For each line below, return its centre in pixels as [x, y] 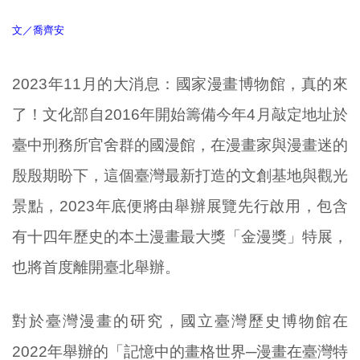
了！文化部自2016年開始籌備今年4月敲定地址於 [180, 114]
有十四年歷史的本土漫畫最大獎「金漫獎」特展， [180, 236]
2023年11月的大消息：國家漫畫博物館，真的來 [180, 84]
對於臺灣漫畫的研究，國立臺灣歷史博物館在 [180, 321]
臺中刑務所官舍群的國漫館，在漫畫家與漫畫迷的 [180, 145]
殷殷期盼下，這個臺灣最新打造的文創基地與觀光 [180, 175]
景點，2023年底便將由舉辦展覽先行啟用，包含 [180, 206]
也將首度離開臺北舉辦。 [96, 267]
